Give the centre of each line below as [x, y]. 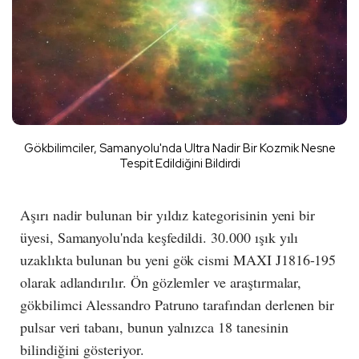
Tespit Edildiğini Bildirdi [179, 163]
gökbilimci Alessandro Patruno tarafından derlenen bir [177, 304]
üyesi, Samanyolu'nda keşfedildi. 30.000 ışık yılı [159, 237]
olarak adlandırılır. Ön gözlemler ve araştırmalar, [161, 282]
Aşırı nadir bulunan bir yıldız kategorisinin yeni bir [168, 214]
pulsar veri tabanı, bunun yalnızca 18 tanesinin [154, 327]
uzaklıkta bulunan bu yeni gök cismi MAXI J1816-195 [178, 259]
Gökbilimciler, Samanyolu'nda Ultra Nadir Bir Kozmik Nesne [179, 148]
